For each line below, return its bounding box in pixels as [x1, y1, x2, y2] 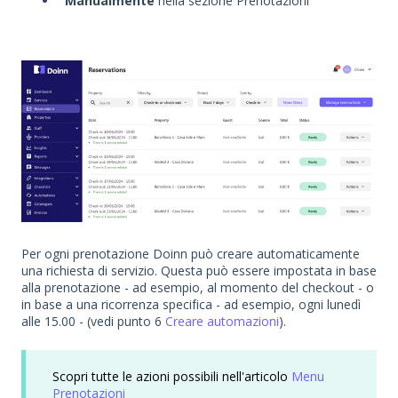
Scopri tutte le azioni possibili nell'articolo [52, 367, 291, 385]
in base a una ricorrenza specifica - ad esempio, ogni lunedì [21, 296, 361, 314]
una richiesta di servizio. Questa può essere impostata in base [21, 262, 377, 280]
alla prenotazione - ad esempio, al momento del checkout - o [21, 279, 374, 297]
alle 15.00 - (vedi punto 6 [21, 313, 165, 330]
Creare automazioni [165, 313, 279, 330]
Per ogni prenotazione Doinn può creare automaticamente [21, 245, 360, 263]
